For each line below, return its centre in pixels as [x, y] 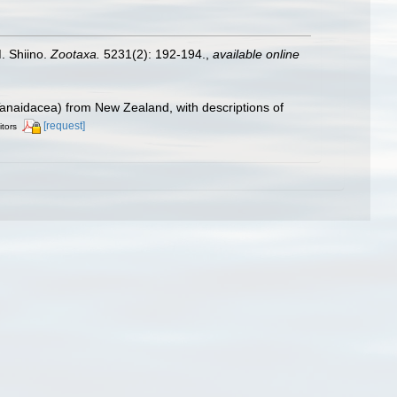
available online [256, 54]
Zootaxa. [75, 54]
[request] [64, 126]
